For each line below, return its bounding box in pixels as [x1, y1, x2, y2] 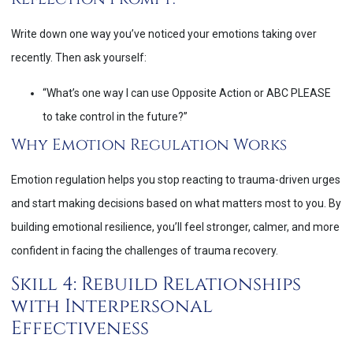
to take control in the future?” [43, 110, 188, 123]
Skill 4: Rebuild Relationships [11, 272, 301, 298]
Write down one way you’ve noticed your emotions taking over [11, 28, 317, 41]
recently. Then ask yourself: [11, 51, 147, 65]
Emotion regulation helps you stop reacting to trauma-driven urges [11, 173, 340, 186]
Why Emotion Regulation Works [11, 133, 287, 155]
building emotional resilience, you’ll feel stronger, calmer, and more [11, 220, 340, 233]
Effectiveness [11, 316, 149, 342]
